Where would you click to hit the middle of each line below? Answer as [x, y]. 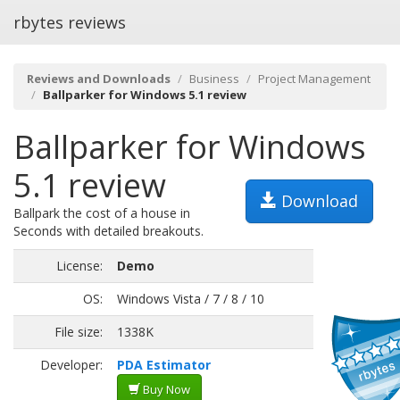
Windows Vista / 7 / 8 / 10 [191, 299]
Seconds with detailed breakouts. [108, 231]
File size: [79, 332]
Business [214, 79]
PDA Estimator [164, 365]
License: [79, 266]
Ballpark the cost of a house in [102, 213]
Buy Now [165, 389]
